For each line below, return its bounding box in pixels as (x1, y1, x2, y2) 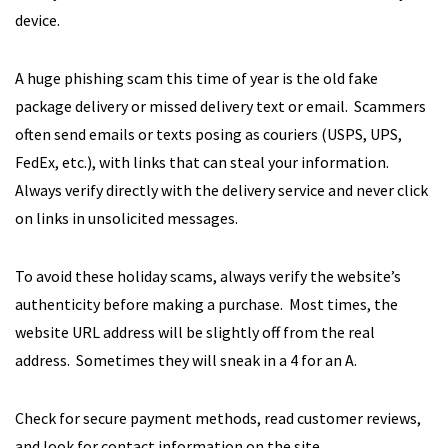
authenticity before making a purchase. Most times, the (15, 294, 398, 314)
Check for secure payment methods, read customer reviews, (15, 408, 421, 428)
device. (15, 10, 60, 30)
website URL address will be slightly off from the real (15, 322, 375, 342)
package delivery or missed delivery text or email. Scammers (15, 96, 426, 116)
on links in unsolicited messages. (15, 208, 238, 228)
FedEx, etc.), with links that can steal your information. (15, 152, 389, 172)
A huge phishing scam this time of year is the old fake (15, 68, 378, 88)
